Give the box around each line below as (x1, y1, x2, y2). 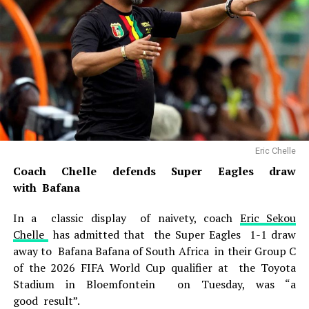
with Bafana (12, 180, 80, 195)
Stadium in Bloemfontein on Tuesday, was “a (12, 277, 297, 292)
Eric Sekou (239, 210, 297, 226)
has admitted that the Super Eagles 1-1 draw (48, 227, 297, 242)
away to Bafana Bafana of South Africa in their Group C (12, 243, 297, 259)
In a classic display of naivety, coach (12, 210, 240, 226)
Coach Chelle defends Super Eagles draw (12, 163, 297, 179)
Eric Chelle (255, 146, 297, 156)
